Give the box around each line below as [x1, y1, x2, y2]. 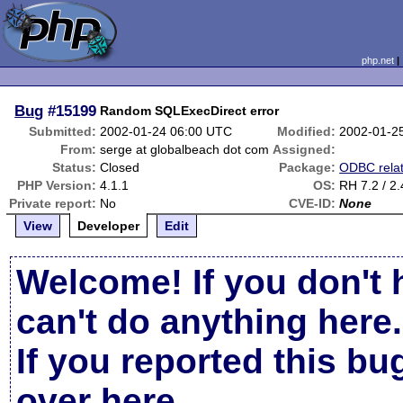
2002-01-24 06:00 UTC [100, 124, 233, 139]
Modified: [277, 124, 336, 139]
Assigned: [273, 142, 336, 157]
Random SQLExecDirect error [100, 103, 280, 118]
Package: [279, 160, 336, 175]
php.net [361, 55, 394, 66]
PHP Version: [17, 178, 97, 193]
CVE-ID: [289, 196, 336, 210]
